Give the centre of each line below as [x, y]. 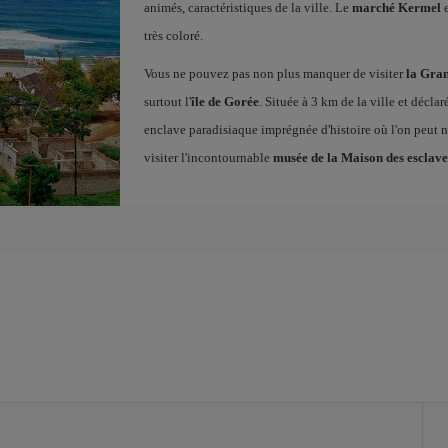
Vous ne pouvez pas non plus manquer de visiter [274, 73]
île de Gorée [224, 101]
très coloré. [173, 35]
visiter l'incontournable [208, 157]
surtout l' [167, 101]
